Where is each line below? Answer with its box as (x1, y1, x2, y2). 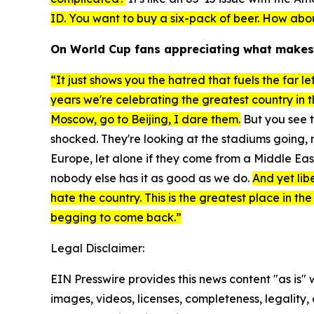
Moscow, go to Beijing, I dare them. (50, 112, 240, 127)
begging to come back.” (50, 210, 182, 225)
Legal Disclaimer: (50, 241, 144, 256)
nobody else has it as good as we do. (50, 171, 252, 186)
